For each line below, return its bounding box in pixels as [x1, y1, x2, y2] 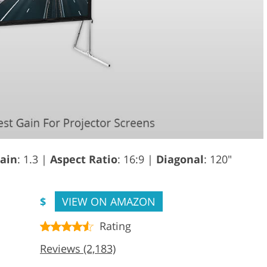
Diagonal [156, 151, 204, 166]
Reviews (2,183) [40, 241, 116, 256]
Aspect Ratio [50, 151, 117, 166]
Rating [100, 218, 131, 233]
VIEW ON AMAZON [62, 194, 156, 209]
